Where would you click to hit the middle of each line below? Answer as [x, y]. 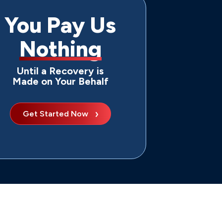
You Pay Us [60, 25]
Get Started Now [55, 114]
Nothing [60, 49]
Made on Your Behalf [60, 81]
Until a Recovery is [60, 71]
